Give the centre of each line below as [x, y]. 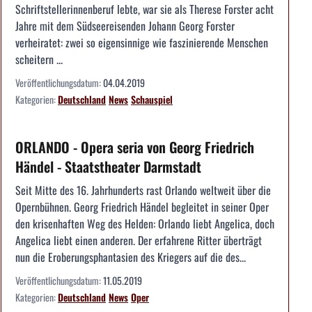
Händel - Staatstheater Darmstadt [108, 166]
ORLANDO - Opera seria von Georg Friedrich [135, 147]
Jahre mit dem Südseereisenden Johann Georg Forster [125, 25]
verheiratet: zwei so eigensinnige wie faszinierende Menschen [142, 42]
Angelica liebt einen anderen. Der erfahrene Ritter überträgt [139, 240]
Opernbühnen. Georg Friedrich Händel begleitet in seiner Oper [142, 206]
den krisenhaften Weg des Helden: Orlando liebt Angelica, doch [145, 223]
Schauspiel [152, 99]
